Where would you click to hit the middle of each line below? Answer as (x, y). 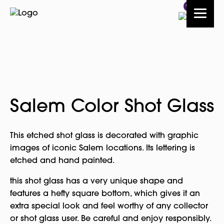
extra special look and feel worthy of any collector (109, 206)
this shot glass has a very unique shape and (96, 181)
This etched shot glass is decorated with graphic (104, 136)
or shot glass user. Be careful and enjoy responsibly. (110, 219)
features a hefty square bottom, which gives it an (105, 194)
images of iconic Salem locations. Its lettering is (102, 148)
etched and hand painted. (62, 161)
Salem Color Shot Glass (112, 107)
